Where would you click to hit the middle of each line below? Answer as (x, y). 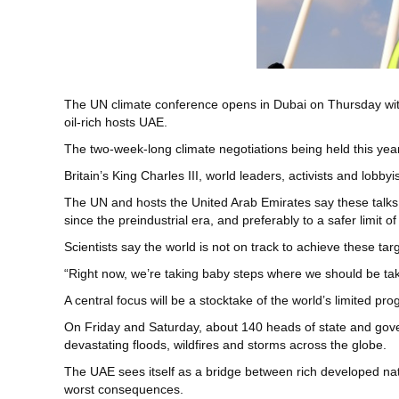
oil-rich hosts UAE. (116, 122)
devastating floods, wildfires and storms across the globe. (225, 345)
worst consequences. (124, 390)
